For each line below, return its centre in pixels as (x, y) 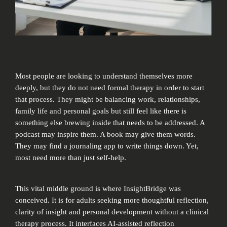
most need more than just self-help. (71, 158)
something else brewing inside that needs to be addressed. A (110, 123)
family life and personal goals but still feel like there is (101, 111)
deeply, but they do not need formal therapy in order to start (110, 88)
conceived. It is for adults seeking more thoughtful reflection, (112, 200)
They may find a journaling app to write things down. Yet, (107, 146)
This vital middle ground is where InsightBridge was (98, 188)
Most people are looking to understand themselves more (104, 76)
